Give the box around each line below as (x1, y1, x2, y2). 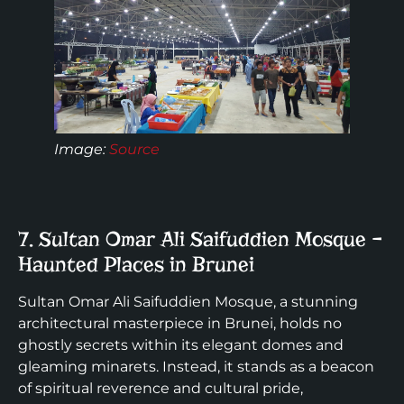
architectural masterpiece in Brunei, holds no (18, 314, 342, 332)
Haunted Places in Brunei (18, 251, 254, 277)
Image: (54, 140, 109, 158)
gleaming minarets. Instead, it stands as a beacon (18, 357, 374, 375)
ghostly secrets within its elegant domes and (18, 335, 344, 353)
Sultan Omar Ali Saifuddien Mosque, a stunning (18, 292, 358, 310)
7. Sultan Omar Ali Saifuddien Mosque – (18, 225, 382, 252)
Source (109, 140, 160, 158)
